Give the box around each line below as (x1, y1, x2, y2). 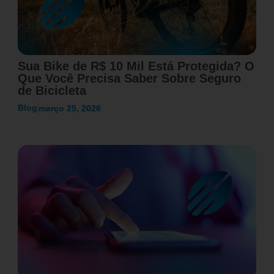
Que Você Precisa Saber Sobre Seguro (17, 72, 241, 86)
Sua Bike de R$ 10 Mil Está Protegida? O (17, 59, 254, 73)
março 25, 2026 (38, 103, 101, 113)
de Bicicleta (17, 84, 86, 98)
